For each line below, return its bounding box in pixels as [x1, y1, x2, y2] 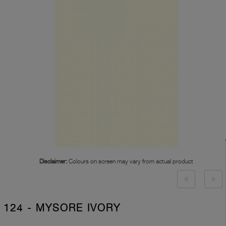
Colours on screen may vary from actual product [67, 157, 193, 165]
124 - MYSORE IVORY [4, 202, 121, 214]
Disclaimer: [39, 157, 67, 165]
